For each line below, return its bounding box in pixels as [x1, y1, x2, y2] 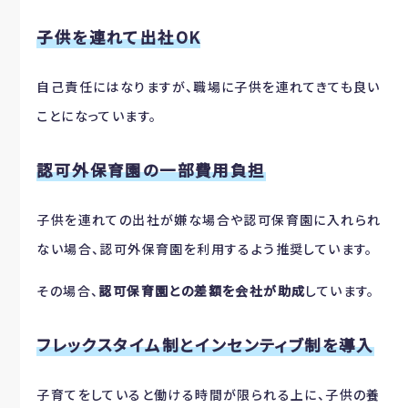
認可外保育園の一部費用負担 [36, 158, 266, 181]
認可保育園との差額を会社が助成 [98, 281, 306, 300]
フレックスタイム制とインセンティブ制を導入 [36, 333, 374, 356]
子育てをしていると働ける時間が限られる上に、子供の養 [36, 385, 381, 403]
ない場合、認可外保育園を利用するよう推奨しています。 [36, 240, 373, 258]
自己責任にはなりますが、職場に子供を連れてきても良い [36, 77, 381, 96]
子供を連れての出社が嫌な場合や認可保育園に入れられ [36, 210, 382, 229]
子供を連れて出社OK [36, 25, 201, 48]
